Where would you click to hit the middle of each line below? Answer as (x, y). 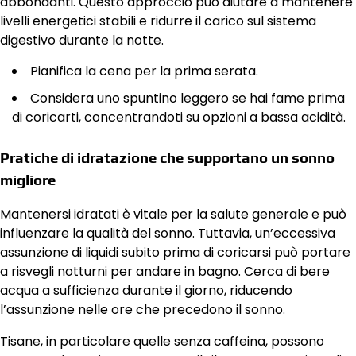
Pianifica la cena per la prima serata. (144, 71)
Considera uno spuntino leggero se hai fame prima (188, 98)
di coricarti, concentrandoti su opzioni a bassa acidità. (179, 117)
